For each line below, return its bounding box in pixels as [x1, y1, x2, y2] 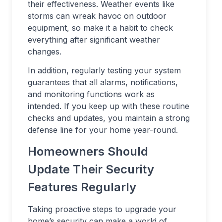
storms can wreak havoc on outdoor [28, 11, 166, 21]
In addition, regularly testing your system [28, 65, 181, 76]
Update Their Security [28, 162, 154, 177]
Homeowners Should [28, 144, 148, 159]
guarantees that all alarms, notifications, [28, 77, 178, 88]
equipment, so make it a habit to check [28, 23, 173, 33]
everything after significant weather [28, 35, 160, 45]
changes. [28, 47, 61, 57]
